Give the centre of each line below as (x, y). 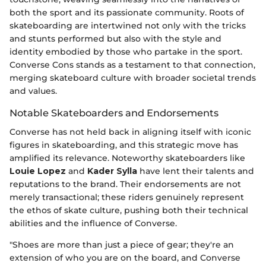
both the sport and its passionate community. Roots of (127, 13)
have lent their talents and (196, 171)
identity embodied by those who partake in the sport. (126, 52)
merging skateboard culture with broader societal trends (133, 78)
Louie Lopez (38, 171)
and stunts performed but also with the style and (115, 39)
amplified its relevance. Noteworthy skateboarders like (127, 158)
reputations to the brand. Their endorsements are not (125, 184)
